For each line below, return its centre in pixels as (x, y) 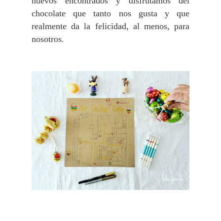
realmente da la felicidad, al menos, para (110, 26)
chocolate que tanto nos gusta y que (110, 14)
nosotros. (49, 39)
